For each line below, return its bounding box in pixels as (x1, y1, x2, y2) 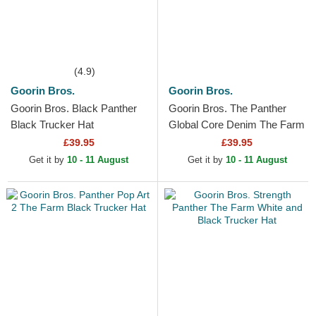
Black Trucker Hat (11, 119, 94, 131)
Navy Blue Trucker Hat (169, 135, 274, 147)
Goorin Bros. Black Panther (11, 102, 137, 115)
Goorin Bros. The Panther (169, 102, 286, 115)
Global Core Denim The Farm (169, 119, 305, 131)
